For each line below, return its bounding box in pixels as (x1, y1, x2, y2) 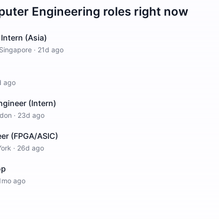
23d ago (18, 111, 44, 119)
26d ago (17, 144, 44, 152)
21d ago (38, 45, 64, 54)
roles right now (100, 4, 188, 19)
